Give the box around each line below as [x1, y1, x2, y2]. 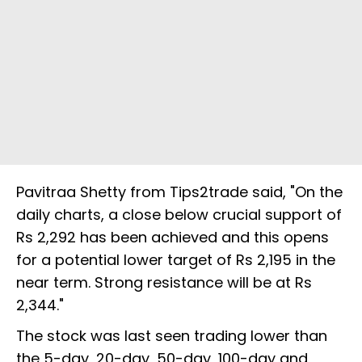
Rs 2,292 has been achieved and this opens [16, 227, 329, 248]
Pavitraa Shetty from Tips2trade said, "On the [16, 182, 343, 203]
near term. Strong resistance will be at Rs [16, 272, 312, 293]
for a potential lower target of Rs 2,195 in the [16, 250, 335, 271]
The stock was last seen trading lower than [16, 326, 327, 347]
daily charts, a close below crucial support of [16, 204, 342, 225]
